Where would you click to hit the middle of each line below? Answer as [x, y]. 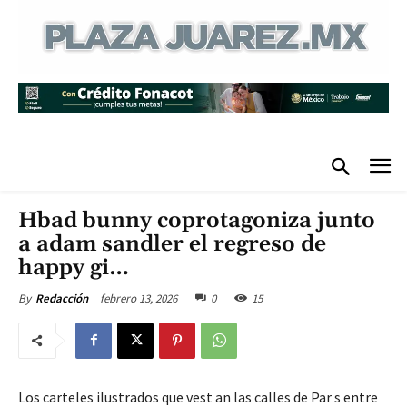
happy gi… [74, 268]
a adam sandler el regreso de [172, 244]
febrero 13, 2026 [139, 298]
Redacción [62, 298]
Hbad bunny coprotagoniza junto [197, 220]
